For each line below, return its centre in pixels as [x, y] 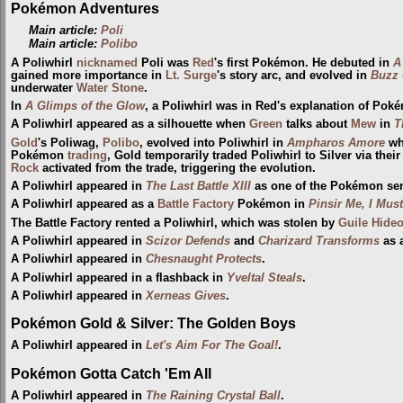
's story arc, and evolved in [294, 75]
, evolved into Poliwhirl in [213, 143]
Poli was [165, 63]
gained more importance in [88, 75]
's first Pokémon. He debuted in [304, 63]
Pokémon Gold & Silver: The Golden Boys [153, 323]
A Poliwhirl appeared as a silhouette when [130, 125]
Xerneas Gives [186, 296]
